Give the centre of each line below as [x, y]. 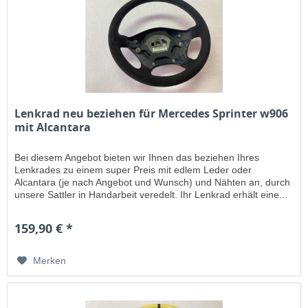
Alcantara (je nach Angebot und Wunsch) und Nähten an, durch [153, 183]
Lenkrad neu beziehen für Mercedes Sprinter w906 [152, 114]
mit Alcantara [53, 128]
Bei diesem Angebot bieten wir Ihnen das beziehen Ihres [137, 158]
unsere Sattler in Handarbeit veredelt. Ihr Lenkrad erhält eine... [151, 195]
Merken [50, 261]
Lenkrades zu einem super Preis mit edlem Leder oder [133, 170]
